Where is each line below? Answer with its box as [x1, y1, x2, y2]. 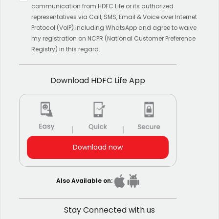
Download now [73, 142, 123, 152]
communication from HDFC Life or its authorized [31, 1, 174, 10]
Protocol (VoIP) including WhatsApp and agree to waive [31, 23, 197, 32]
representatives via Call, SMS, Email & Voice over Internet [31, 12, 197, 21]
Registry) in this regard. [31, 44, 100, 53]
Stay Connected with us [64, 204, 155, 216]
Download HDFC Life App [50, 74, 145, 86]
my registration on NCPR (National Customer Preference [31, 34, 196, 43]
